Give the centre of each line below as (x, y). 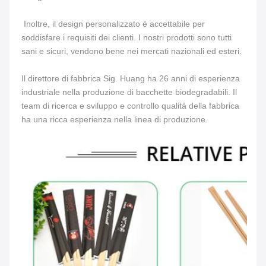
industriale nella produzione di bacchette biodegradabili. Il (129, 92)
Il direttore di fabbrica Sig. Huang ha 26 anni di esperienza (131, 78)
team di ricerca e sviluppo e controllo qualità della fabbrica (130, 105)
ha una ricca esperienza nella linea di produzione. (116, 119)
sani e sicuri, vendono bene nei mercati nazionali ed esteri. (133, 51)
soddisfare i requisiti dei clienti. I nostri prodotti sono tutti (126, 37)
